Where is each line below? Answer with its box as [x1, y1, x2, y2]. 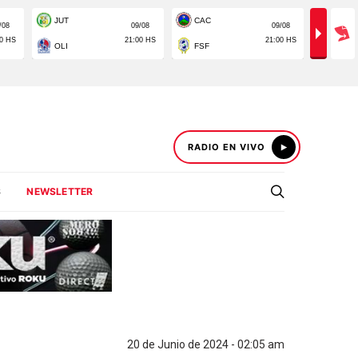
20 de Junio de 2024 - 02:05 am [127, 338, 284, 351]
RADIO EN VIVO [188, 141, 265, 153]
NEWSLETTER [26, 185, 93, 197]
